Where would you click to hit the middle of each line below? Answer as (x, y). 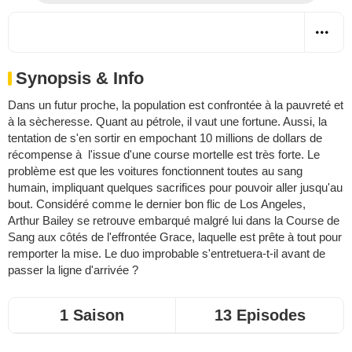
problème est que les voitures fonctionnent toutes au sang (155, 170)
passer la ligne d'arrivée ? (73, 269)
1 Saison (92, 315)
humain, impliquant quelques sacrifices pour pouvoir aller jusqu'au (175, 187)
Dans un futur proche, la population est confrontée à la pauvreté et (176, 104)
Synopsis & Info (80, 78)
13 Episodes (260, 315)
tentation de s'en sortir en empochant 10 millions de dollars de (165, 137)
